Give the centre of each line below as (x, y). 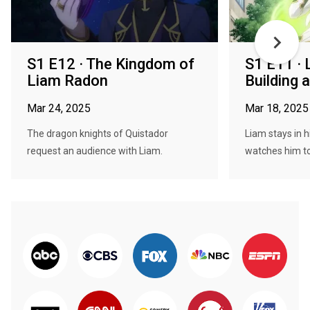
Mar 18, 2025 (277, 108)
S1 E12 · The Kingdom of (111, 64)
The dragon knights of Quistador (98, 134)
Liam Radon (67, 81)
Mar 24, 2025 (59, 108)
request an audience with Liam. (95, 151)
